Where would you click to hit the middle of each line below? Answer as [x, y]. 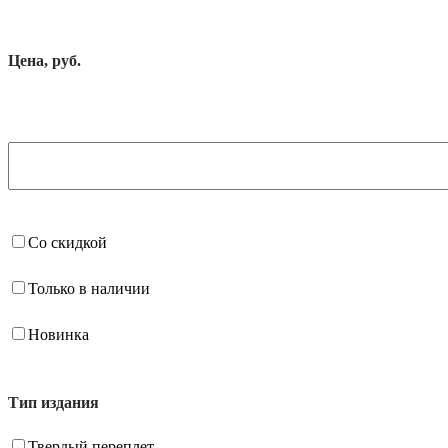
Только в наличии [89, 288]
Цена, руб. [44, 60]
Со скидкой [67, 242]
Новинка [58, 334]
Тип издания [53, 402]
